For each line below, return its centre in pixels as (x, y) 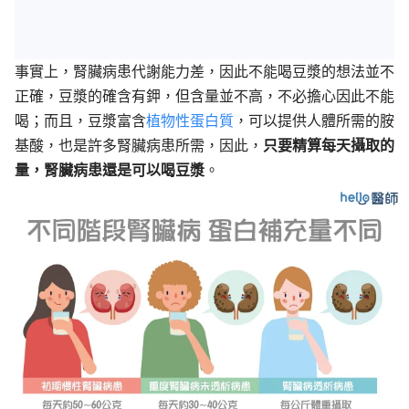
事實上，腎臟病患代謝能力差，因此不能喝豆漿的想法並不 (204, 72)
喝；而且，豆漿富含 (80, 121)
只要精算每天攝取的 (329, 146)
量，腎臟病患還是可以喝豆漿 (110, 170)
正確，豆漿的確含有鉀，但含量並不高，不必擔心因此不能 (204, 96)
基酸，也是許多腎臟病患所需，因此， (139, 146)
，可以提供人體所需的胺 (314, 121)
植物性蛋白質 (190, 121)
